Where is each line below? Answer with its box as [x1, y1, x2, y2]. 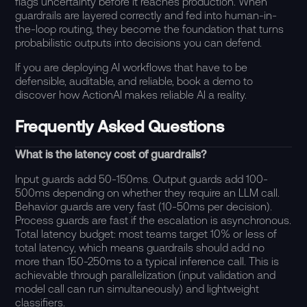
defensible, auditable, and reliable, [15, 75, 177, 87]
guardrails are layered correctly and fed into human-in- [15, 9, 278, 21]
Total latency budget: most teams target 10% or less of [15, 228, 278, 240]
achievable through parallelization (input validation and [15, 269, 276, 281]
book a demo [177, 75, 241, 87]
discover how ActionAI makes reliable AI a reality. [15, 88, 247, 101]
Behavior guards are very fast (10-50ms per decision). [15, 200, 273, 212]
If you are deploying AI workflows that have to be [15, 61, 248, 73]
